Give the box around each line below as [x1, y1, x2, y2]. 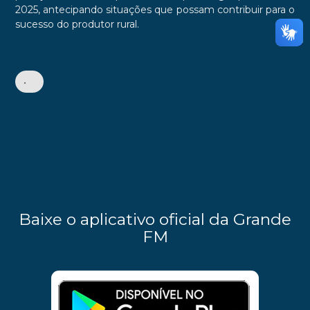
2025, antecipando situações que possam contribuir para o [15, 3, 295, 17]
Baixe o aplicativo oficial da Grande [19, 209, 291, 229]
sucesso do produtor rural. [15, 18, 139, 31]
